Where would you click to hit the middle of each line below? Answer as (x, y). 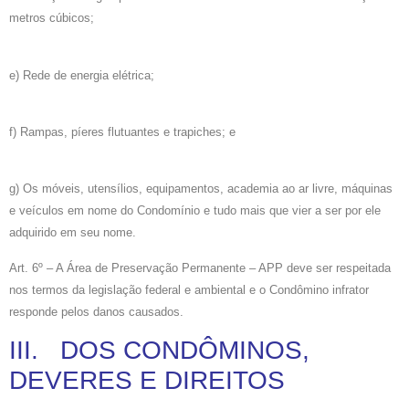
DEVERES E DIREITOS (147, 381)
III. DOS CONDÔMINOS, (159, 351)
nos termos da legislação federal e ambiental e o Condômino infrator (189, 289)
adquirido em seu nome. (73, 233)
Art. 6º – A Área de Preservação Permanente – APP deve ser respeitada (200, 267)
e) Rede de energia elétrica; (82, 75)
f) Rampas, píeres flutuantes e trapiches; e (122, 131)
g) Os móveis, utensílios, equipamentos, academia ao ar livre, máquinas (201, 189)
